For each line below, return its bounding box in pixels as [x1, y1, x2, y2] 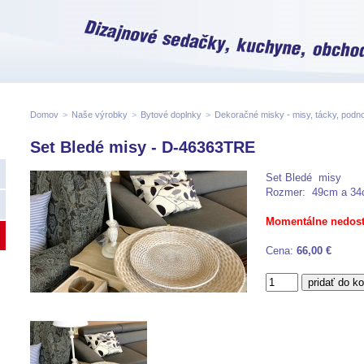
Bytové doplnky [141, 110, 201, 119]
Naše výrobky [71, 110, 128, 119]
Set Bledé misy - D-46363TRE [30, 138, 255, 156]
